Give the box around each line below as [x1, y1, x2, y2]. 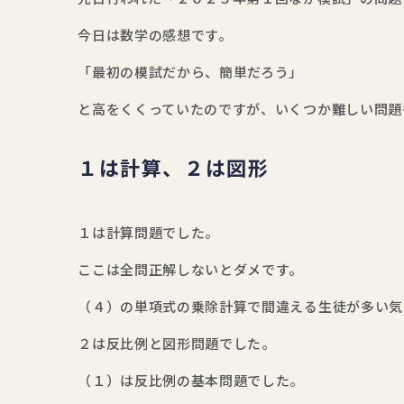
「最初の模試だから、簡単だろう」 [78, 64, 304, 81]
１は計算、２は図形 [78, 157, 270, 181]
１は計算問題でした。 [78, 225, 220, 242]
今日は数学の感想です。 [78, 27, 233, 44]
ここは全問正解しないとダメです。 [78, 262, 304, 279]
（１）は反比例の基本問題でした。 [78, 372, 305, 390]
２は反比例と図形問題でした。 [78, 335, 276, 353]
